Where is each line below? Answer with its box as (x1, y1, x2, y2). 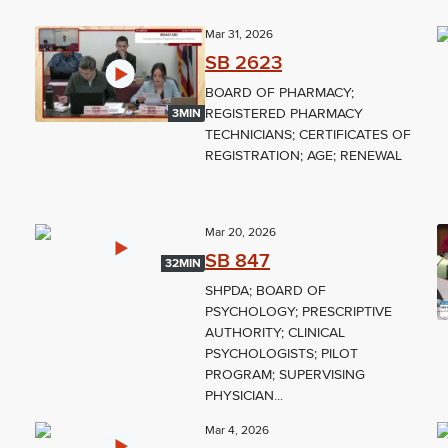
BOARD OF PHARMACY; (205, 84, 355, 102)
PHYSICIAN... (205, 387, 284, 405)
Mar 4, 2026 (205, 423, 270, 439)
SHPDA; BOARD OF (205, 282, 327, 300)
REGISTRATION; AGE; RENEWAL (205, 147, 403, 165)
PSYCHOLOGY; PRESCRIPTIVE (205, 303, 393, 321)
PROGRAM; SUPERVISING (205, 366, 366, 384)
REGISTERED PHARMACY (205, 105, 364, 123)
